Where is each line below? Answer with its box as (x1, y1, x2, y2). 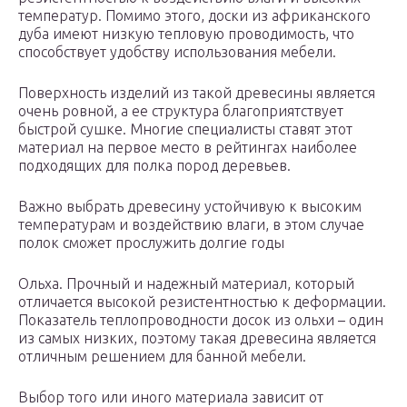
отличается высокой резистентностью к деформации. (18, 293, 386, 311)
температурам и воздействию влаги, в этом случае (18, 216, 364, 233)
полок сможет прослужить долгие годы (18, 234, 284, 252)
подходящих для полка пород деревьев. (18, 157, 291, 174)
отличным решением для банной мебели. (18, 348, 306, 365)
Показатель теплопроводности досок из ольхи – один (18, 312, 383, 329)
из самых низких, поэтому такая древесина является (18, 330, 376, 347)
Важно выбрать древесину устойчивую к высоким (18, 198, 362, 215)
